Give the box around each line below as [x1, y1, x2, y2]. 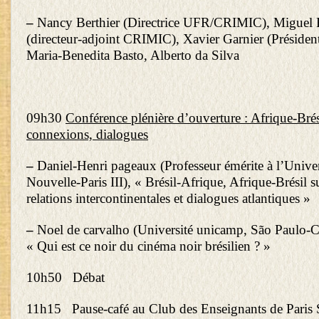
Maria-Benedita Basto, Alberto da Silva [26, 48, 239, 63]
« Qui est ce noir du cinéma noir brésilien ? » [26, 239, 271, 254]
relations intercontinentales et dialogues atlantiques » [26, 191, 310, 206]
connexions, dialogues [26, 127, 148, 142]
